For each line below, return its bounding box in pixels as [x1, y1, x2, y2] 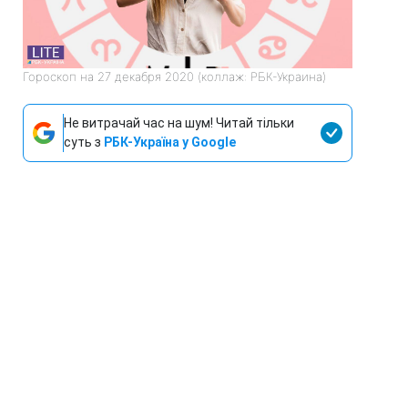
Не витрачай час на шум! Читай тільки [64, 116, 294, 131]
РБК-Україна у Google [104, 135, 236, 150]
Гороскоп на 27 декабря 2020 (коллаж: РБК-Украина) [23, 69, 326, 85]
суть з [64, 135, 104, 150]
